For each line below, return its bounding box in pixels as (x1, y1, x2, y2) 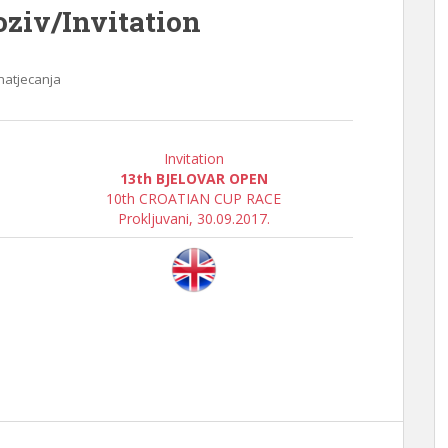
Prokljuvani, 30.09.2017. (117, 209, 270, 228)
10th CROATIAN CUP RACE (106, 189, 281, 208)
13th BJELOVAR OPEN (119, 169, 268, 188)
